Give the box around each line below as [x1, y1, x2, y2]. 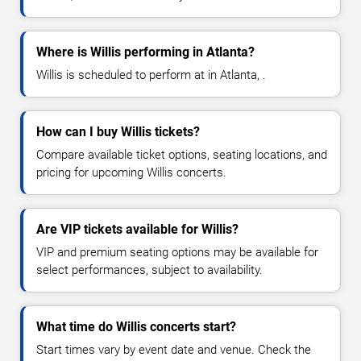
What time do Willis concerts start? [36, 318, 236, 334]
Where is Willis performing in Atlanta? [36, 44, 255, 60]
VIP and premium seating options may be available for [36, 244, 318, 259]
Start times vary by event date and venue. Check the [36, 342, 311, 357]
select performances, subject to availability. [36, 262, 263, 277]
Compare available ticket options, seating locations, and [36, 147, 327, 162]
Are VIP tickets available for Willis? [36, 221, 239, 237]
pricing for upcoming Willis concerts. [36, 164, 226, 180]
